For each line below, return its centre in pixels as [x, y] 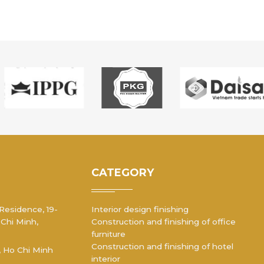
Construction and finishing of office [164, 222]
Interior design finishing [140, 209]
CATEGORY [123, 172]
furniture [109, 234]
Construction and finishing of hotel [163, 247]
